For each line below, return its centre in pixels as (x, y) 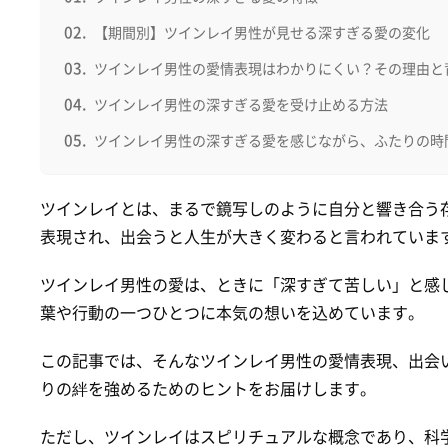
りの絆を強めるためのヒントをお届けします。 (208, 387)
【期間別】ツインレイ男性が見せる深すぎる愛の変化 (261, 31)
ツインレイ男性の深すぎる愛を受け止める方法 (240, 103)
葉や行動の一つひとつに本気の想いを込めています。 (232, 311)
